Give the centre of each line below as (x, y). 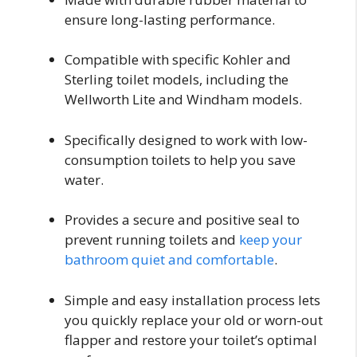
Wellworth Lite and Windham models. (183, 100)
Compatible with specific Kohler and (178, 60)
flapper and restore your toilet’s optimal (191, 339)
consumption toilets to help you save (180, 159)
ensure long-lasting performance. (170, 19)
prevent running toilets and (152, 240)
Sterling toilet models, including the (177, 80)
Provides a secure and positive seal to (182, 220)
